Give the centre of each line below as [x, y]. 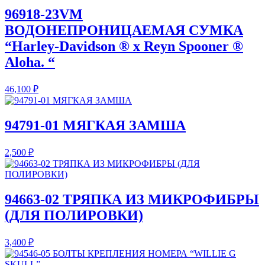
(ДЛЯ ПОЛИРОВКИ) [74, 215]
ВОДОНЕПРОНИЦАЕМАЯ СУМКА [124, 30]
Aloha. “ [30, 62]
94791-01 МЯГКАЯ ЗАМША [95, 126]
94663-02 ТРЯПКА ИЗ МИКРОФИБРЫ [132, 199]
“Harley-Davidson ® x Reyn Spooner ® [124, 46]
